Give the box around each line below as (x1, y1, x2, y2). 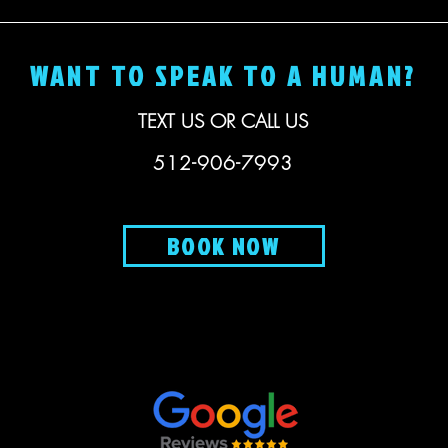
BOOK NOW (166, 229, 280, 263)
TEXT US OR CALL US (137, 108, 308, 134)
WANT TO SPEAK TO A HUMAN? (30, 57, 416, 95)
